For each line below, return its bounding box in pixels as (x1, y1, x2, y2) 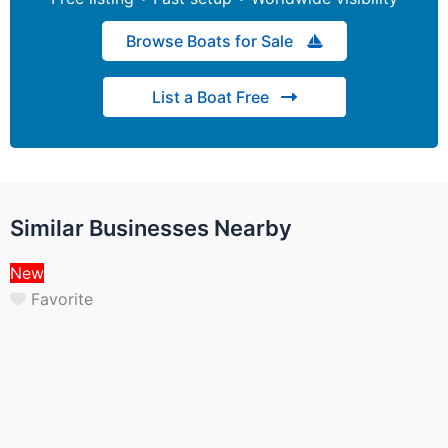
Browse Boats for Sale (125, 30, 293, 51)
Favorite (31, 289, 93, 310)
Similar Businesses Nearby (10, 214, 292, 241)
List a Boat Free (151, 86, 269, 107)
